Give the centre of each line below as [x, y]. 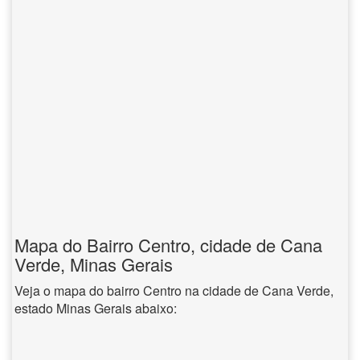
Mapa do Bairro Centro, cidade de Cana [168, 245]
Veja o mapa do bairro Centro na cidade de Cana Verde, [174, 290]
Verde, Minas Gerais [94, 264]
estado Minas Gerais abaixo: [96, 308]
